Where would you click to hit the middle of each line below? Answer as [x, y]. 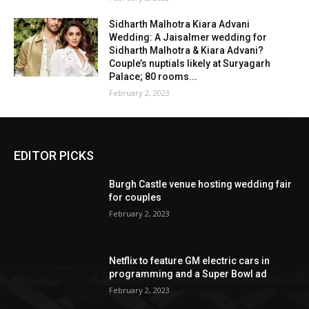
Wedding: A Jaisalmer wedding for [188, 37]
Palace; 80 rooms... [153, 76]
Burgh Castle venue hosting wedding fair [201, 184]
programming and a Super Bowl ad [188, 274]
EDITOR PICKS [54, 155]
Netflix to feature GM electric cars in [190, 261]
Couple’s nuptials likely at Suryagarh [190, 63]
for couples [136, 197]
